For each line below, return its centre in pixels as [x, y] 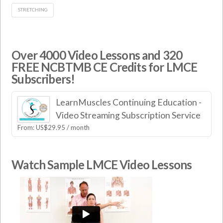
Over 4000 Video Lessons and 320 [97, 55]
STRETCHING [33, 10]
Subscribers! [43, 79]
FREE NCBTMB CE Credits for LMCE [105, 67]
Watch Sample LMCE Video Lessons [102, 164]
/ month [78, 127]
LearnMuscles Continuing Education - [128, 102]
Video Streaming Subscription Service [128, 115]
